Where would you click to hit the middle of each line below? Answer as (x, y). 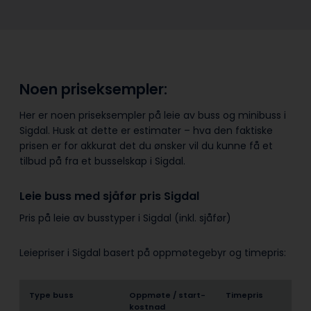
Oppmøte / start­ (167, 295)
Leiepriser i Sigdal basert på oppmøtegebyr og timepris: (154, 252)
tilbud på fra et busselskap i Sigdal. (104, 161)
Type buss (51, 295)
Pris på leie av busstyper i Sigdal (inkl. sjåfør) (125, 218)
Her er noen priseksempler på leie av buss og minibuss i (153, 115)
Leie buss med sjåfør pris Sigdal (111, 196)
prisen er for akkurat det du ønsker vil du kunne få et (146, 145)
